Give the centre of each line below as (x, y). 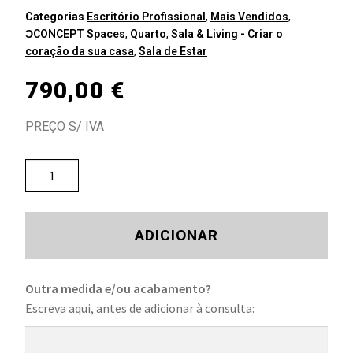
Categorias (55, 17)
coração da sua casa (80, 52)
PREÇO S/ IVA (65, 127)
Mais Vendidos (249, 17)
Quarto (148, 34)
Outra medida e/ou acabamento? (118, 288)
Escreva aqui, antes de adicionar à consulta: (140, 308)
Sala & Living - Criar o (227, 34)
